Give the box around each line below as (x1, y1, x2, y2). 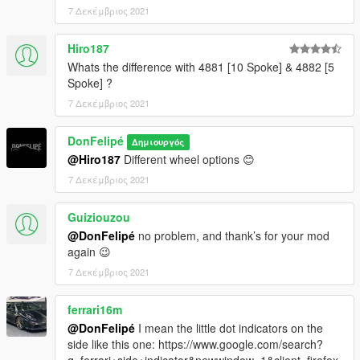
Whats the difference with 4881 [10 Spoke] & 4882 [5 (67, 59, 334, 76)
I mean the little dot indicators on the (135, 320, 323, 337)
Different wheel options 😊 (121, 151, 255, 168)
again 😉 (67, 243, 111, 260)
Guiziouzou (67, 209, 130, 226)
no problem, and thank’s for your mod (135, 227, 329, 244)
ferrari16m (67, 301, 122, 318)
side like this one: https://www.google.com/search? (67, 336, 323, 353)
